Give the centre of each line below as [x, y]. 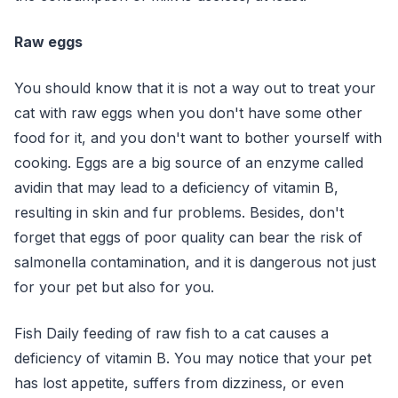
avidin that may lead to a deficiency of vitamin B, [176, 187]
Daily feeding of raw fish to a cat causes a [185, 333]
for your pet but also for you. [114, 287]
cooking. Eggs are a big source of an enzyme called [189, 163]
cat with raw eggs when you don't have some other [188, 113]
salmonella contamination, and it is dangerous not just [195, 262]
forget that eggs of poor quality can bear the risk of [188, 237]
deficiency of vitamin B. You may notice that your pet [193, 358]
